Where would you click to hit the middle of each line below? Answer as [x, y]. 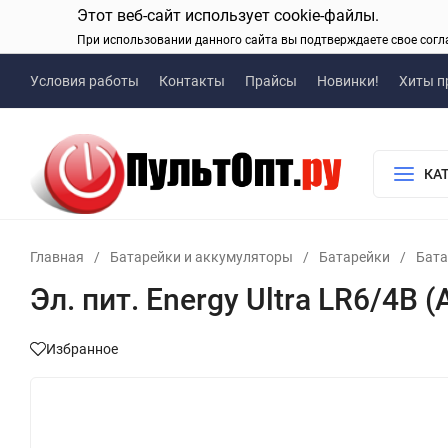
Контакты [192, 81]
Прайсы [271, 81]
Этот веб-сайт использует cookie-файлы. [228, 15]
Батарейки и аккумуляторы [201, 256]
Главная [57, 256]
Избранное [82, 348]
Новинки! [348, 81]
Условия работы [84, 81]
